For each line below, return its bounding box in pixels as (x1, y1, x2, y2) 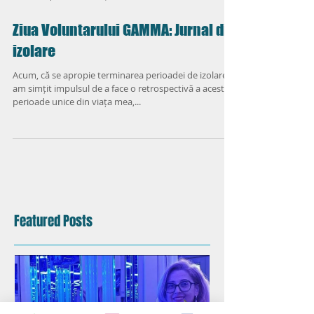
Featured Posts (14, 239, 93, 259)
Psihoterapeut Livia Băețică (13, 18, 118, 29)
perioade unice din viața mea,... (13, 123, 141, 136)
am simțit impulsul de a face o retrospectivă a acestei (13, 110, 231, 123)
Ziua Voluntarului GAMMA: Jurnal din (13, 48, 236, 67)
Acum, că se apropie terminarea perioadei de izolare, (13, 97, 229, 109)
